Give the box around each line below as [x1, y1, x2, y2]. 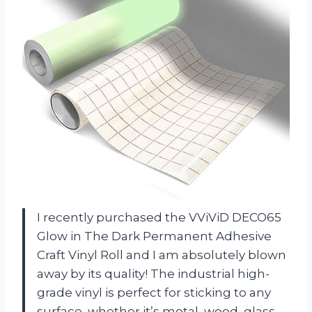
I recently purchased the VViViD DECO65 [37, 210, 281, 225]
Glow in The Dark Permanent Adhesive [37, 229, 272, 244]
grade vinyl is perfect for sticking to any [37, 286, 271, 300]
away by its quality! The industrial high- [37, 267, 270, 281]
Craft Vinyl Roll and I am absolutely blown [37, 248, 286, 263]
